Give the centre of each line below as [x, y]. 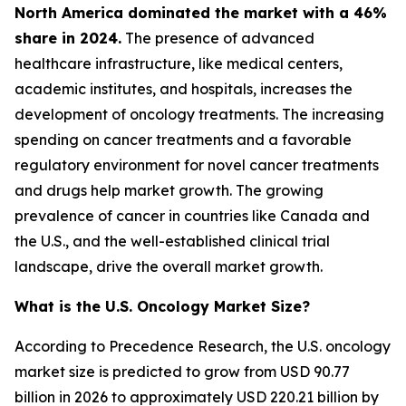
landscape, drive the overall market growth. [169, 267]
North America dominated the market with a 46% [201, 13]
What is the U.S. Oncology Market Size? [162, 307]
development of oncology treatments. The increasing [199, 115]
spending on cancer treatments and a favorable [183, 140]
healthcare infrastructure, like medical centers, [179, 64]
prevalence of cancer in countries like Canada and [192, 216]
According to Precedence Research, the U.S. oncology [203, 347]
